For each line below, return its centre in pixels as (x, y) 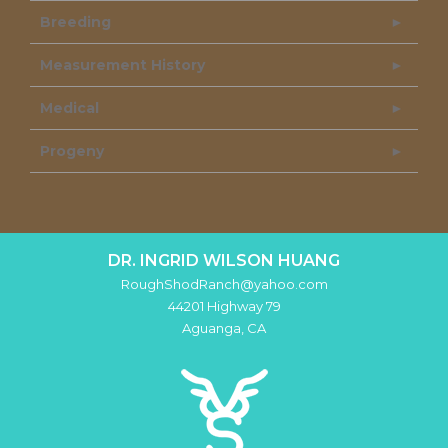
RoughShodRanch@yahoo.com (224, 283)
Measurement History (122, 64)
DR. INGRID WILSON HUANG (224, 260)
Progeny (72, 150)
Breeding (75, 21)
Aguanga (211, 327)
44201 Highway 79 (224, 305)
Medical (69, 107)
